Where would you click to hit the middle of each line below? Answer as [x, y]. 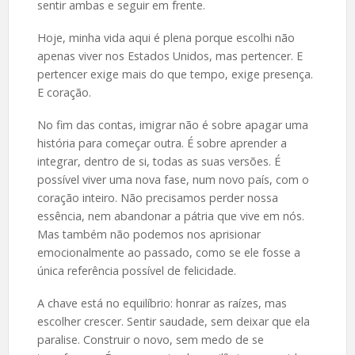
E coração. [64, 93]
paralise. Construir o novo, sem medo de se [150, 340]
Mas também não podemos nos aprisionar [149, 235]
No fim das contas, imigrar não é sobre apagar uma [172, 125]
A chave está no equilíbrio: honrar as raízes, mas [162, 303]
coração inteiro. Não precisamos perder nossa [157, 198]
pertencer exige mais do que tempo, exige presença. [175, 74]
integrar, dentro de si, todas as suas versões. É [158, 162]
